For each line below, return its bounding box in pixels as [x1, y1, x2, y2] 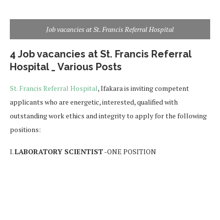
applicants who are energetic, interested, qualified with [10, 97, 178, 107]
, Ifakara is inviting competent [98, 83, 189, 93]
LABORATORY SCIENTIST [15, 146, 103, 156]
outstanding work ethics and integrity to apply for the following [10, 110, 207, 120]
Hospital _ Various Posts [10, 60, 122, 73]
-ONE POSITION [103, 146, 156, 156]
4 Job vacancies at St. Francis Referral [10, 48, 191, 60]
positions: [10, 124, 41, 134]
